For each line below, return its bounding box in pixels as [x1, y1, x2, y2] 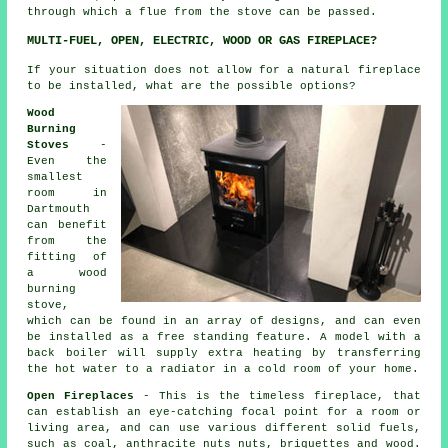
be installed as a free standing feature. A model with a [27, 330, 421, 343]
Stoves [27, 138, 70, 151]
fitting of [27, 250, 107, 263]
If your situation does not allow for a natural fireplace [27, 63, 421, 76]
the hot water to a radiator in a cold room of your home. [27, 362, 420, 375]
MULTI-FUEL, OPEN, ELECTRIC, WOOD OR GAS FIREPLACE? [27, 33, 378, 48]
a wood [27, 266, 107, 279]
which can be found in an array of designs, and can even [27, 314, 421, 327]
